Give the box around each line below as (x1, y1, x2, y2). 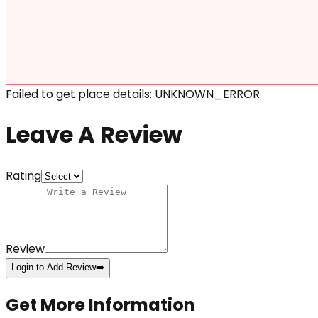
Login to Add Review (11, 262, 96, 273)
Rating (6, 168, 41, 185)
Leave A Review (6, 119, 182, 150)
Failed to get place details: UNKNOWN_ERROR (6, 85, 260, 102)
